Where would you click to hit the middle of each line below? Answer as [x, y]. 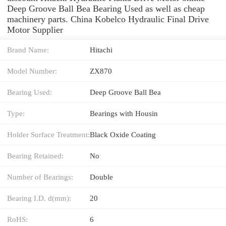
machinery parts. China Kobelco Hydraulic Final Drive [108, 19]
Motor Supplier [35, 30]
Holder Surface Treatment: [48, 134]
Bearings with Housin [124, 113]
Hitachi [101, 49]
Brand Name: [28, 49]
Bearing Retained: [35, 155]
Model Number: [32, 71]
